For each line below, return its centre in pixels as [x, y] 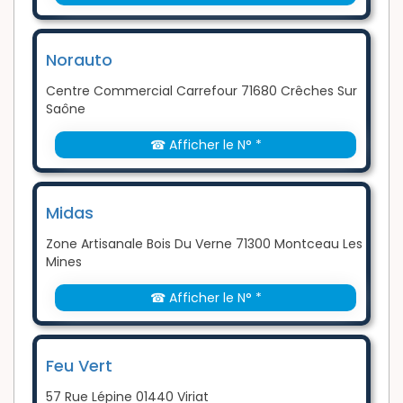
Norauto [79, 60]
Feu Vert [79, 366]
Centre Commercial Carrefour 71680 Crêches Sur [201, 91]
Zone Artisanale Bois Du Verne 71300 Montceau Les [204, 244]
